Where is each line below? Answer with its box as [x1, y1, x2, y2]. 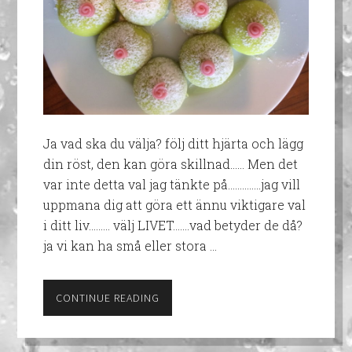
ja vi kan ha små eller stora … [42, 236, 217, 254]
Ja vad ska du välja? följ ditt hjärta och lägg [42, 134, 303, 152]
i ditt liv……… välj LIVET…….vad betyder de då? [42, 216, 302, 233]
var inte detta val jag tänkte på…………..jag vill [42, 175, 300, 192]
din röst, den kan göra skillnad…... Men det [42, 155, 298, 172]
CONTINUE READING [55, 290, 159, 305]
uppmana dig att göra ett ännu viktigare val [42, 196, 306, 213]
